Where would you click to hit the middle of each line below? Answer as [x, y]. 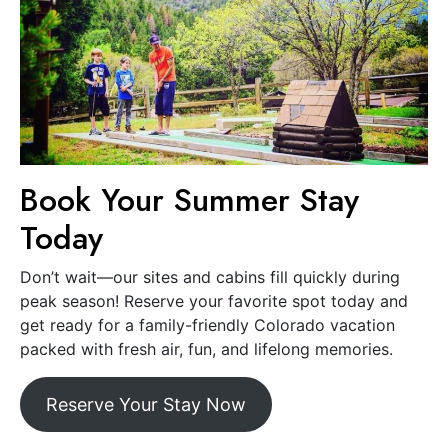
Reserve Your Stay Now [145, 405]
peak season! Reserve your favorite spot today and [214, 301]
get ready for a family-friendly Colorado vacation [207, 325]
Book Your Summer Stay [189, 200]
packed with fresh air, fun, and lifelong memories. [206, 349]
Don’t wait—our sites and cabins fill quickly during [210, 277]
